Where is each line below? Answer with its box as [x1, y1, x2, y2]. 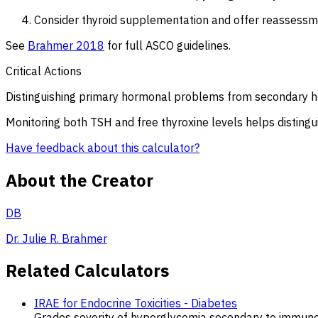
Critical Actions [6, 63, 82, 78]
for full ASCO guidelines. [104, 38, 231, 53]
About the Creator [6, 168, 153, 192]
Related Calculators [6, 259, 169, 283]
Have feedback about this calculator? [6, 140, 199, 155]
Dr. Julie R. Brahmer [6, 231, 107, 246]
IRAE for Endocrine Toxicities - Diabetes [34, 296, 237, 311]
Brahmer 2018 [28, 38, 104, 53]
